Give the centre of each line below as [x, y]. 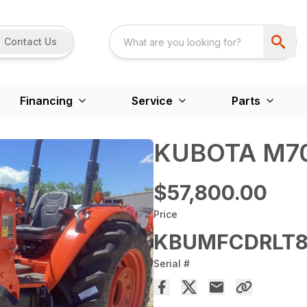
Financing [46, 100]
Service [152, 100]
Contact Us [30, 42]
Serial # [172, 263]
